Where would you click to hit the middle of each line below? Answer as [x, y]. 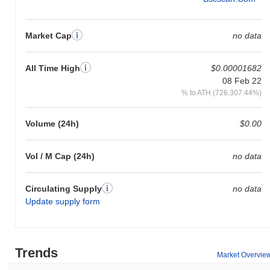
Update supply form [63, 201]
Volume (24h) [52, 123]
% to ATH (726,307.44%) [221, 92]
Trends [36, 253]
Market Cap [49, 35]
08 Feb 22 [242, 80]
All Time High [53, 68]
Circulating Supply [64, 188]
